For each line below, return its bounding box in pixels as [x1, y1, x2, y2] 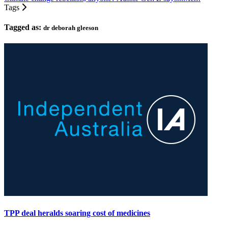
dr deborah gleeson [43, 24, 98, 32]
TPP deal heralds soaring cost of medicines [4, 208, 150, 217]
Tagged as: [4, 23, 43, 32]
